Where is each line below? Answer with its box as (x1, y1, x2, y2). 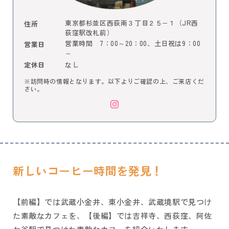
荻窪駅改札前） (65, 27, 114, 37)
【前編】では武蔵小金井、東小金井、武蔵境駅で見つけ (13, 197, 213, 207)
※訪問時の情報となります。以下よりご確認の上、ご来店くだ (24, 76, 204, 85)
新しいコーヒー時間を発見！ (13, 164, 163, 178)
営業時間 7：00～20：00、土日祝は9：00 (65, 38, 201, 48)
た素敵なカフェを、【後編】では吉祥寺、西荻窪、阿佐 (13, 211, 213, 221)
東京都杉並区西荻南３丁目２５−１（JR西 (65, 17, 199, 28)
